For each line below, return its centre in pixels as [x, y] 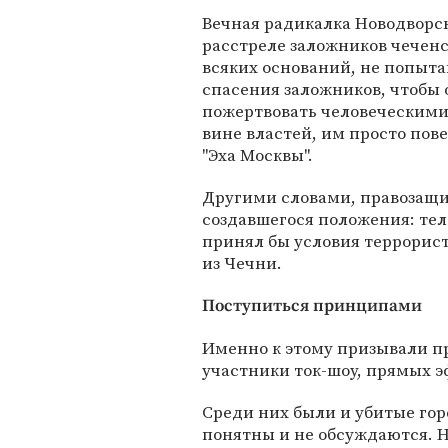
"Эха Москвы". [257, 155]
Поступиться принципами [312, 306]
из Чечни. [242, 263]
